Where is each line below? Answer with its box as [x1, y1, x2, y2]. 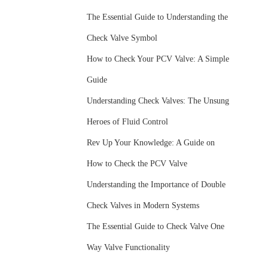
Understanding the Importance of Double [87, 179, 226, 189]
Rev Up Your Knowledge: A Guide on [87, 138, 215, 147]
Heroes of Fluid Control [87, 117, 169, 126]
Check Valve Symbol [87, 33, 158, 42]
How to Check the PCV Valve [87, 159, 188, 168]
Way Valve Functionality [87, 242, 170, 252]
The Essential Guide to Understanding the [87, 12, 229, 22]
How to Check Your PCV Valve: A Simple [87, 54, 230, 63]
